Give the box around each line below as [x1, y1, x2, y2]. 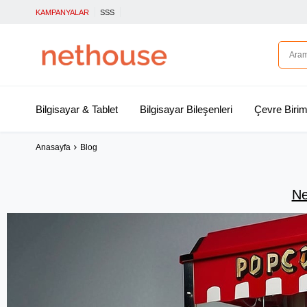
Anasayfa [36, 143, 71, 153]
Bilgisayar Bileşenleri [139, 103, 232, 115]
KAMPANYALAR [36, 8, 89, 16]
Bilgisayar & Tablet [36, 103, 118, 115]
